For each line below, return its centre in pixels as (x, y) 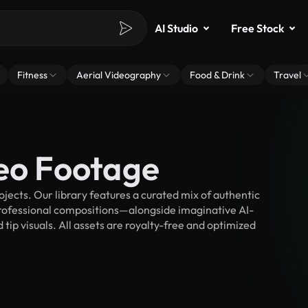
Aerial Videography (119, 75)
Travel (287, 75)
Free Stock (257, 28)
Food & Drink (217, 75)
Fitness (32, 75)
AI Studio (176, 28)
